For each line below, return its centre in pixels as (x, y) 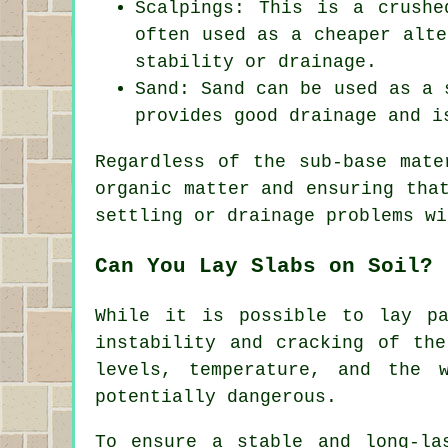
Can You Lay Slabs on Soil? (264, 266)
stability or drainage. (256, 62)
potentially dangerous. (216, 397)
